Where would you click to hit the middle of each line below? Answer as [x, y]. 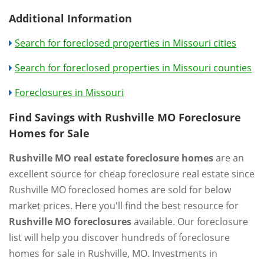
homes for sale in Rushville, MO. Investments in [113, 253]
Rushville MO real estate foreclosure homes [111, 158]
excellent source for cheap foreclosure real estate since [132, 174]
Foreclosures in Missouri [69, 92]
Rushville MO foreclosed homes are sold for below [120, 189]
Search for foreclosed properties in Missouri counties [133, 67]
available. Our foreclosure [190, 221]
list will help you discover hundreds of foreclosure [119, 237]
